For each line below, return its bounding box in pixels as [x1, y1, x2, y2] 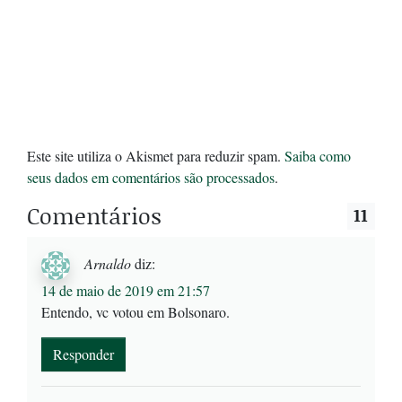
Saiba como [284, 146, 351, 166]
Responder [53, 345, 114, 364]
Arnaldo [84, 253, 131, 273]
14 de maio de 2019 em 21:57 [41, 281, 210, 301]
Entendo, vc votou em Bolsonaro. [41, 302, 230, 322]
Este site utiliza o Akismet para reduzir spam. [27, 146, 284, 166]
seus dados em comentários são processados [27, 168, 275, 188]
